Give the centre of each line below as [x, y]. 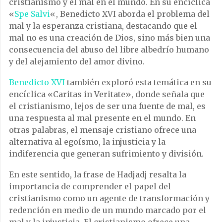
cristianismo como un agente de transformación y [109, 198]
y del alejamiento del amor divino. [77, 62]
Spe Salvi [32, 14]
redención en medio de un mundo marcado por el [108, 210]
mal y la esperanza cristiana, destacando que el [103, 26]
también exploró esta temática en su [138, 83]
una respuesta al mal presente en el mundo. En [102, 118]
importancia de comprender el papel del [90, 187]
